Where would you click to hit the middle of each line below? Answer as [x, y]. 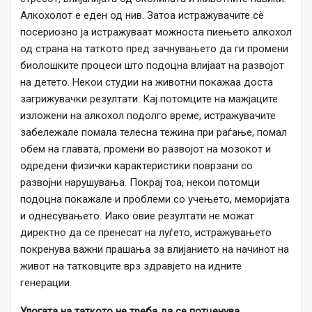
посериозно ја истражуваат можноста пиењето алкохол [156, 32]
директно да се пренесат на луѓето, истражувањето [146, 233]
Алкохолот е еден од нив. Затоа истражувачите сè [142, 16]
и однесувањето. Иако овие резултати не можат [137, 216]
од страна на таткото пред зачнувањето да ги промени [154, 49]
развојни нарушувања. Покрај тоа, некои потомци [140, 183]
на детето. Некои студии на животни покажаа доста [147, 83]
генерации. [46, 283]
